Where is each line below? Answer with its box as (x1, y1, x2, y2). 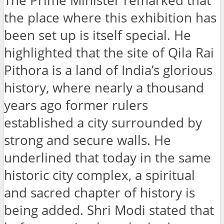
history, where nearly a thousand (4, 78, 204, 96)
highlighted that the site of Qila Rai (4, 43, 214, 61)
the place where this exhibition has (4, 8, 216, 26)
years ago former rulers (4, 96, 148, 114)
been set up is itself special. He (4, 26, 191, 44)
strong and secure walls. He (4, 131, 171, 149)
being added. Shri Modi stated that (4, 201, 214, 219)
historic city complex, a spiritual (4, 166, 195, 184)
